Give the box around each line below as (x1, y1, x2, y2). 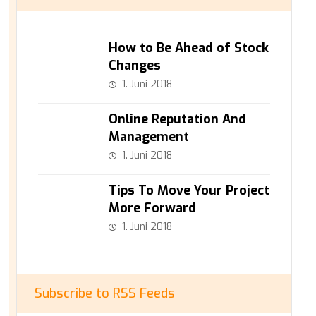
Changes (108, 57, 161, 74)
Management (108, 128, 189, 145)
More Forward (108, 200, 196, 217)
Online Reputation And (108, 111, 246, 128)
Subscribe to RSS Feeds (34, 285, 175, 302)
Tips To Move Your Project (108, 182, 269, 199)
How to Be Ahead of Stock (108, 39, 269, 56)
